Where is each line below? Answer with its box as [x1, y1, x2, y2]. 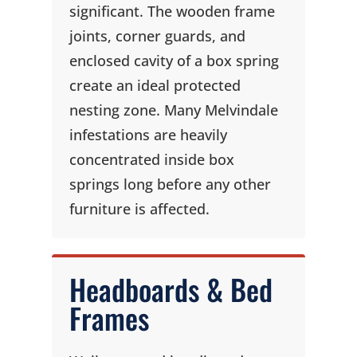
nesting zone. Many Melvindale [69, 100, 278, 120]
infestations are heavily [69, 124, 227, 145]
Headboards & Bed [69, 268, 273, 311]
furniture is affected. [69, 198, 210, 219]
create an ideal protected [69, 75, 241, 96]
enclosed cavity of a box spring [69, 50, 279, 71]
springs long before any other [69, 174, 271, 194]
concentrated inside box [69, 149, 234, 170]
